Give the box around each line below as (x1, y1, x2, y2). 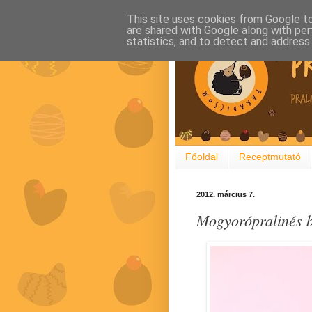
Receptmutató (239, 151, 301, 163)
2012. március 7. (196, 189, 255, 198)
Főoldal (185, 151, 218, 163)
